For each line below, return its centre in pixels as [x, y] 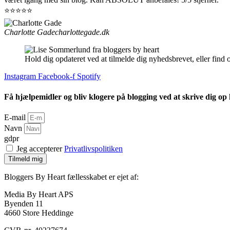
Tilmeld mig [25, 159]
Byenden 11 [24, 204]
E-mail [16, 117]
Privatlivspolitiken [93, 149]
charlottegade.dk [82, 32]
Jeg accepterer [40, 149]
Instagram [20, 76]
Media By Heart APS [39, 194]
